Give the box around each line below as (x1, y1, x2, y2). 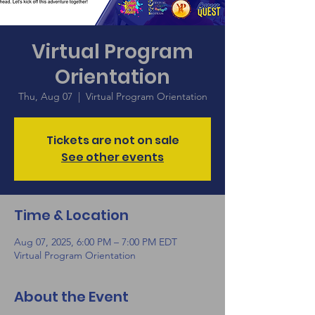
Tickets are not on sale (46, 132, 179, 148)
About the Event (14, 287, 129, 307)
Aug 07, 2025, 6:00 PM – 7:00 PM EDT (14, 236, 177, 248)
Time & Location (14, 205, 129, 225)
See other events (61, 149, 164, 165)
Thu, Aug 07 (18, 90, 72, 103)
